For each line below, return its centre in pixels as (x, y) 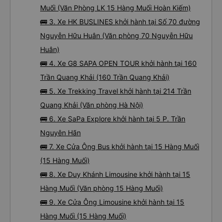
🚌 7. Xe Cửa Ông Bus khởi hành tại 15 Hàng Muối (120, 146)
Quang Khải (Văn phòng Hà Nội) (92, 105)
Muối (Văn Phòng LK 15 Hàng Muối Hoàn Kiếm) (115, 8)
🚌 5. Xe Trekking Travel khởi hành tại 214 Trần (116, 91)
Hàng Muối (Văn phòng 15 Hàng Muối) (102, 188)
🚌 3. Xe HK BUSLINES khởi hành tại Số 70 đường (120, 22)
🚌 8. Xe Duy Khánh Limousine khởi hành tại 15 (115, 174)
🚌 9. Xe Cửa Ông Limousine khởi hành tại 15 (112, 202)
